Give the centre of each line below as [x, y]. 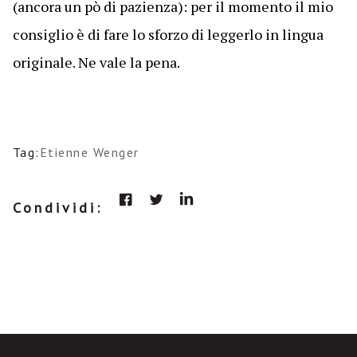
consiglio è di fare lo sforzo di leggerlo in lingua [168, 34]
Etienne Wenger [89, 152]
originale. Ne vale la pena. [96, 62]
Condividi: [57, 208]
